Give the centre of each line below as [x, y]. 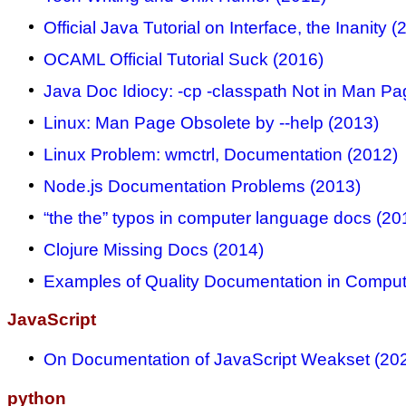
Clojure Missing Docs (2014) [154, 249]
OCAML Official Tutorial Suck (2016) [184, 59]
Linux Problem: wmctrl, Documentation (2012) [221, 154]
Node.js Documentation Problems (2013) [202, 186]
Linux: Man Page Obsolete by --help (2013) [211, 122]
